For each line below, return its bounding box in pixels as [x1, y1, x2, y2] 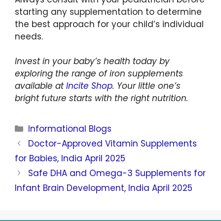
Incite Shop [66, 80, 112, 92]
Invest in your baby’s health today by [15, 55, 170, 68]
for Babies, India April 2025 [15, 152, 125, 165]
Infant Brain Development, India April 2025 [15, 182, 192, 194]
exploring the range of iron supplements [15, 68, 183, 80]
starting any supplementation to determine [15, 5, 202, 18]
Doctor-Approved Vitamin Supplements [28, 138, 197, 150]
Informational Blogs [28, 123, 112, 135]
